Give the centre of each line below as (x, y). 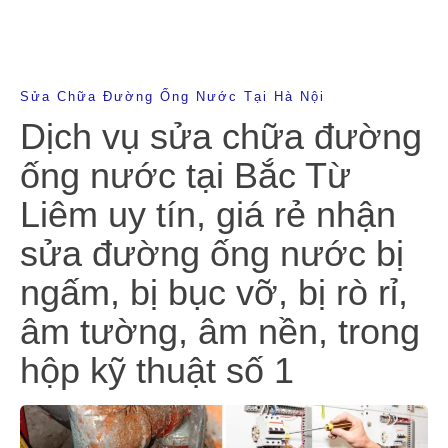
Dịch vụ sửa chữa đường (221, 136)
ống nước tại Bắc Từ (185, 175)
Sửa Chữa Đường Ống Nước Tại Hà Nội (172, 96)
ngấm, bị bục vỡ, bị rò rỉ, (214, 292)
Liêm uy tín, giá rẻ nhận (208, 214)
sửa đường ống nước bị (212, 253)
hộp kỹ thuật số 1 (157, 370)
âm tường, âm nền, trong (220, 331)
